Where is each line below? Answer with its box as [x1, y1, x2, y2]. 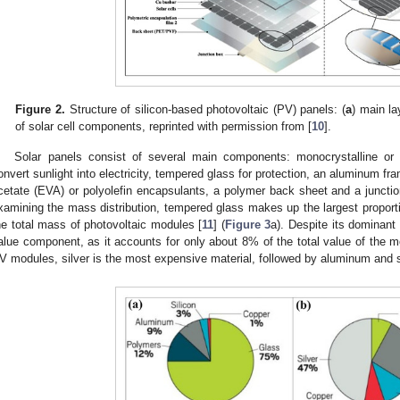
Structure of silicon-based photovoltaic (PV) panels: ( [64, 102, 346, 116]
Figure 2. [15, 102, 65, 116]
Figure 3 [224, 218, 271, 232]
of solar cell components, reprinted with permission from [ [15, 119, 312, 133]
